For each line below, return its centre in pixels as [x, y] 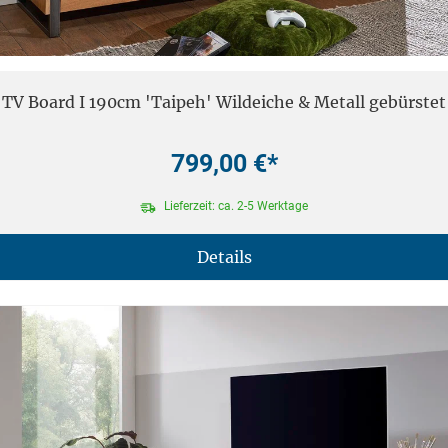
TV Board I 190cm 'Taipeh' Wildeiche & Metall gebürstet [224, 101]
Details [224, 256]
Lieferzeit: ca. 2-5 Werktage [235, 205]
